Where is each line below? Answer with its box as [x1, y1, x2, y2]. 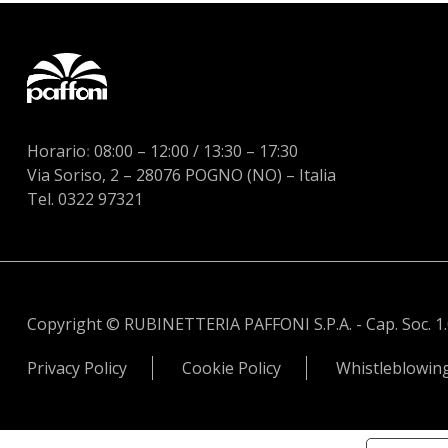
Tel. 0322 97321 [26, 188, 143, 211]
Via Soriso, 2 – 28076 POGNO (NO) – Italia [26, 164, 336, 187]
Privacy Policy [26, 357, 127, 380]
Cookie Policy [181, 357, 281, 380]
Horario [26, 140, 86, 163]
